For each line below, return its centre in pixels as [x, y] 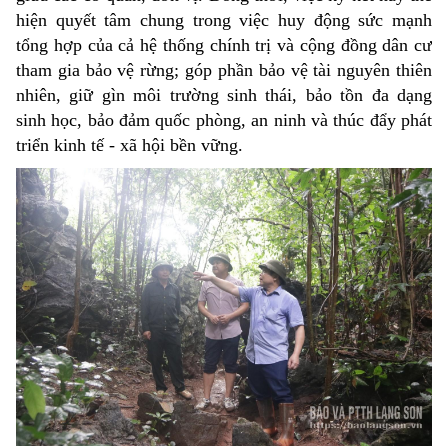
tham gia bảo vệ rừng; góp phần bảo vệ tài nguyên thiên [224, 70]
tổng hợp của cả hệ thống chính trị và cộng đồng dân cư [224, 45]
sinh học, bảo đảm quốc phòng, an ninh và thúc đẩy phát [224, 120]
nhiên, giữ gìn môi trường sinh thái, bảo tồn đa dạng [224, 95]
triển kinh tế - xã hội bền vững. [129, 145]
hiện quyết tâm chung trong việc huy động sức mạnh [224, 20]
